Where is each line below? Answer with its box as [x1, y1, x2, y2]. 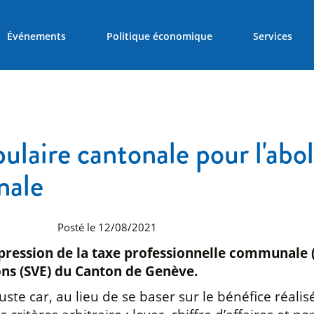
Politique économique [107, 29, 212, 43]
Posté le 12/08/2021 [57, 219, 157, 235]
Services [252, 29, 292, 43]
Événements [7, 29, 67, 43]
